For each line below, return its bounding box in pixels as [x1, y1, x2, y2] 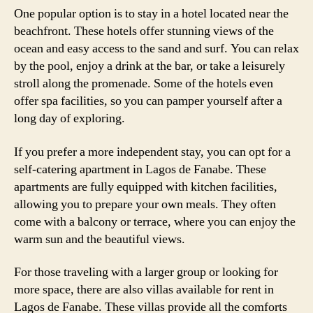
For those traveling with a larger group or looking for [14, 264, 278, 280]
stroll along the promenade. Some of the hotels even [14, 75, 273, 92]
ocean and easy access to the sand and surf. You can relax [14, 41, 299, 57]
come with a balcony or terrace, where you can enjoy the [14, 213, 296, 230]
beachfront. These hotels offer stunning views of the [14, 23, 274, 39]
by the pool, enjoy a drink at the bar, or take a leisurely [14, 58, 285, 74]
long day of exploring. [14, 110, 125, 126]
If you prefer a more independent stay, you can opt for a [14, 143, 291, 160]
